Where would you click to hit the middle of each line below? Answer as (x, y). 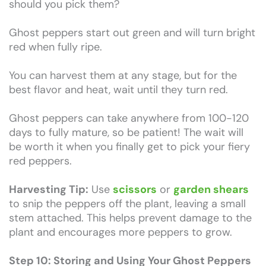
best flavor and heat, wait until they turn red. (118, 89)
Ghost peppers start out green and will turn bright (132, 32)
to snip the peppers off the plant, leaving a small (127, 203)
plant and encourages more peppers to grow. (121, 232)
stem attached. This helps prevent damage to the (130, 218)
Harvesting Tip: (49, 189)
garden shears (211, 189)
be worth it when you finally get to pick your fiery (129, 146)
